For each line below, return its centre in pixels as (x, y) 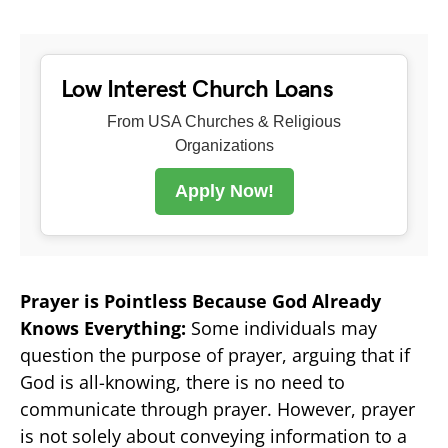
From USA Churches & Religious (224, 121)
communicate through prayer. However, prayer (217, 408)
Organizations (224, 145)
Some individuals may (284, 327)
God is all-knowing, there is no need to (182, 381)
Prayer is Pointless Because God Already (200, 300)
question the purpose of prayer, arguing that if (215, 354)
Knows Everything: (105, 327)
